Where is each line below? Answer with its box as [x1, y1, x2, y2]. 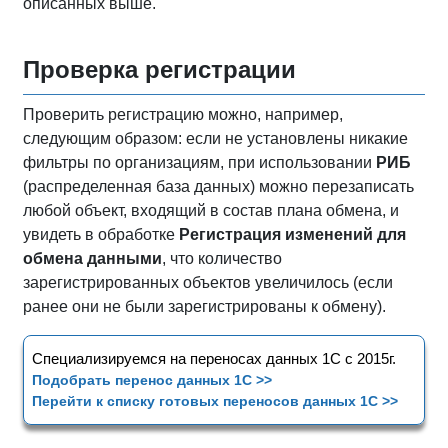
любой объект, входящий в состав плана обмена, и [23, 201, 399, 219]
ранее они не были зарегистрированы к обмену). [23, 297, 386, 315]
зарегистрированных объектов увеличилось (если [23, 273, 393, 291]
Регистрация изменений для [179, 225, 406, 243]
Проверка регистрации [23, 55, 296, 83]
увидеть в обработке [23, 225, 179, 243]
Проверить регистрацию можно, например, [23, 105, 343, 123]
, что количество [162, 249, 282, 267]
